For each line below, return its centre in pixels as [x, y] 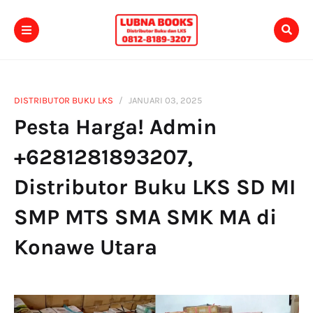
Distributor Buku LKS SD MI [155, 187]
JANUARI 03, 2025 [165, 100]
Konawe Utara [86, 247]
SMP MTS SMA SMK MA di [145, 217]
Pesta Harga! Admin [115, 127]
